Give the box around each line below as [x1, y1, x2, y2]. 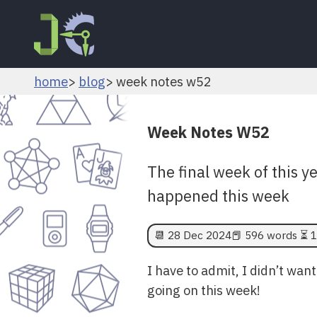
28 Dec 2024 [168, 228, 231, 243]
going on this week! [147, 282, 260, 299]
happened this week [147, 185, 289, 207]
